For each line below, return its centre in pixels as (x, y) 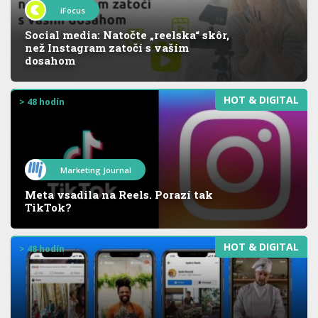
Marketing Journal (96, 170)
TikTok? (48, 208)
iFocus (73, 10)
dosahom (50, 60)
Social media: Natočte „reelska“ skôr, (127, 34)
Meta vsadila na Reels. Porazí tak (119, 195)
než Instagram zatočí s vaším (107, 47)
